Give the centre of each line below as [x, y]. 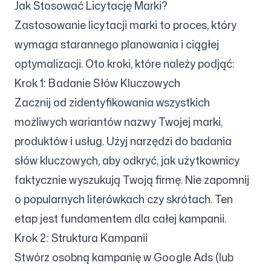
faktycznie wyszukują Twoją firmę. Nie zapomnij [132, 180]
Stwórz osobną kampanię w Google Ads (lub [124, 257]
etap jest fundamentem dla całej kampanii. [120, 218]
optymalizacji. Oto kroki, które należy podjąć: [125, 64]
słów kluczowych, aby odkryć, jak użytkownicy [127, 160]
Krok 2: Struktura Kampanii [81, 238]
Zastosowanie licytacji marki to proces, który [126, 25]
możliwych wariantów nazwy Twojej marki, [119, 122]
